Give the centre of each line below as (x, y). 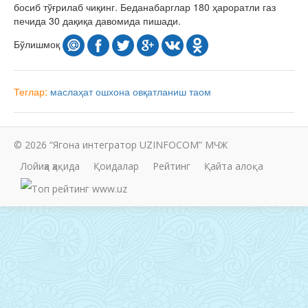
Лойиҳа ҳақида (50, 166)
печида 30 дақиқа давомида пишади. (97, 21)
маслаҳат (71, 92)
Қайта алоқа (234, 166)
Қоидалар (116, 166)
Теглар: (32, 92)
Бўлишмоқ (38, 44)
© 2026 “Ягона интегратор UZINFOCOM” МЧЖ (121, 145)
